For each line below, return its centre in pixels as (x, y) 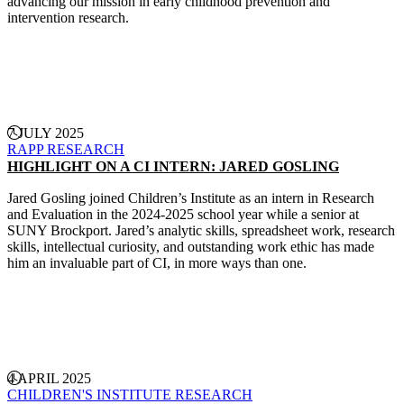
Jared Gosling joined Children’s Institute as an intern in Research (191, 198)
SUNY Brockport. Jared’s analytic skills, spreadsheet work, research (201, 230)
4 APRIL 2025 (49, 378)
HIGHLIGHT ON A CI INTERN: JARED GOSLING (173, 166)
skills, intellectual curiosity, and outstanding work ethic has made (191, 247)
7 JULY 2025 (46, 133)
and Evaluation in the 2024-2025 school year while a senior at (183, 214)
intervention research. (68, 18)
